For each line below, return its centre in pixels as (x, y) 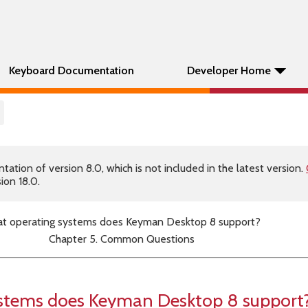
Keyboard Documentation (71, 70)
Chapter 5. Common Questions (121, 239)
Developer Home (229, 70)
